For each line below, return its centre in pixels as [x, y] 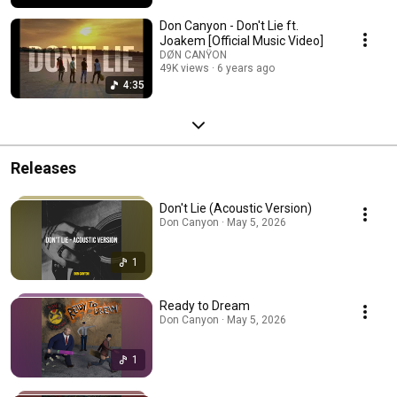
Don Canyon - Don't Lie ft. [229, 25]
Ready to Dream [205, 305]
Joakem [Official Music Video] [241, 40]
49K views [184, 68]
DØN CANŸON [193, 54]
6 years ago [246, 68]
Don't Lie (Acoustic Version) [236, 208]
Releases [43, 167]
